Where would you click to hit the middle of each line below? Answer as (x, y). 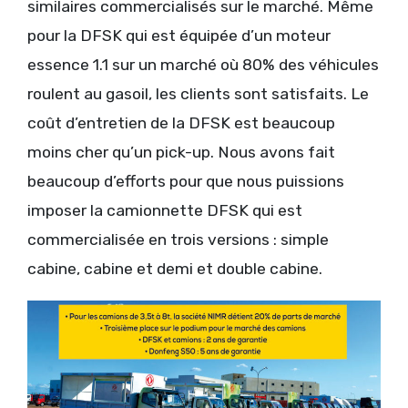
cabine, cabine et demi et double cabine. (175, 269)
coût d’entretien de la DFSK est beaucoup (181, 123)
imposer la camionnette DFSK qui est (165, 211)
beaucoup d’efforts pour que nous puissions (186, 182)
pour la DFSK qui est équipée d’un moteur (179, 36)
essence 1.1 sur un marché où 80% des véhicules (203, 65)
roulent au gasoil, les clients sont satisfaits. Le (198, 94)
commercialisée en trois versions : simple (178, 240)
